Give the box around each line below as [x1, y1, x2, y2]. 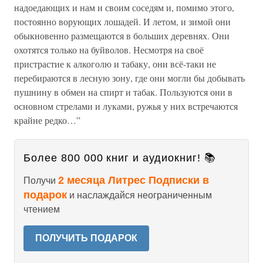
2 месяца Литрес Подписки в [58, 174, 209, 186]
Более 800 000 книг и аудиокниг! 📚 [23, 152, 216, 164]
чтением [23, 204, 60, 214]
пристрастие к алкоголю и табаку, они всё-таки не [14, 58, 216, 70]
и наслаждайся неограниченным [67, 190, 212, 200]
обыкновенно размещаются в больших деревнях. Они [14, 29, 230, 42]
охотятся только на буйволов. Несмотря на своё [14, 43, 204, 56]
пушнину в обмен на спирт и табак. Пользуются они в [14, 86, 232, 98]
